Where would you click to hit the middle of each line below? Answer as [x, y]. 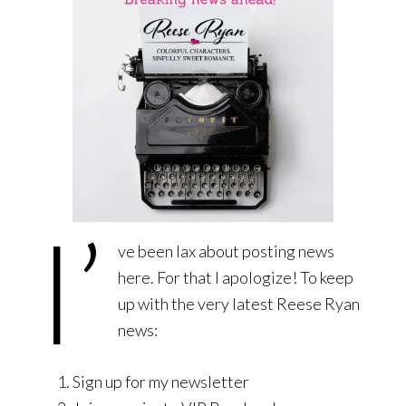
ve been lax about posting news [227, 251]
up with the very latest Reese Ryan [239, 304]
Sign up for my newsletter [161, 382]
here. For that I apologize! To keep [236, 278]
